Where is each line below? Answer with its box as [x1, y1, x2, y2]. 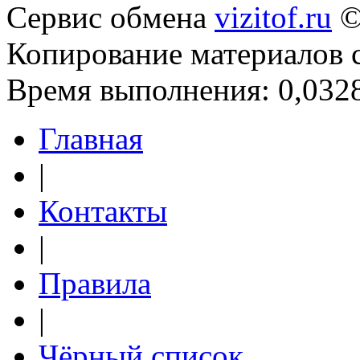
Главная [39, 121, 143, 156]
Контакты [39, 194, 167, 228]
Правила [39, 266, 151, 301]
